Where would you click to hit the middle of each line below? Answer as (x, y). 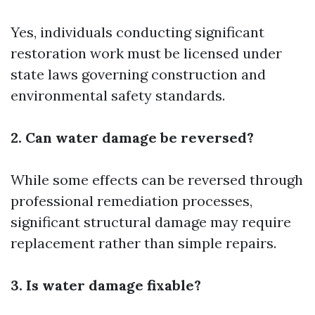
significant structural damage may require (151, 221)
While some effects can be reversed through (157, 179)
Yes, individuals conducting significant (137, 32)
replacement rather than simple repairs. (143, 243)
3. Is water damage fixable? (106, 285)
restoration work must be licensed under (146, 53)
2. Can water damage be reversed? (132, 137)
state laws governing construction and (138, 74)
